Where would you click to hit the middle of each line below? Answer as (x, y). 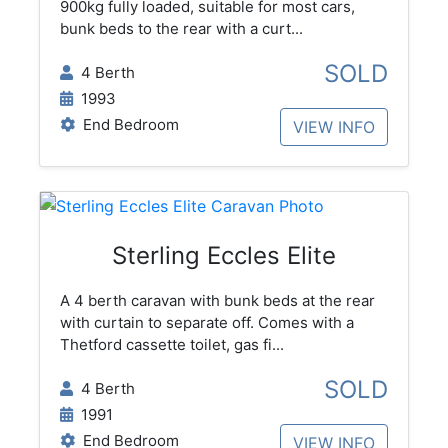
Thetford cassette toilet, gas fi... (171, 344)
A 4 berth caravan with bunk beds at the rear (217, 300)
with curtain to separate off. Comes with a (206, 322)
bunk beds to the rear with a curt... (181, 29)
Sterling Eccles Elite (224, 255)
